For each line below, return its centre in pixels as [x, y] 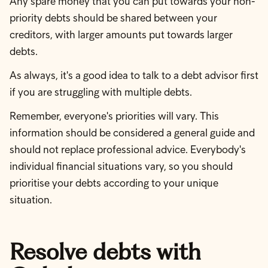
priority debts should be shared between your [113, 18]
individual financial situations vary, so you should [121, 166]
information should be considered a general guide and [132, 133]
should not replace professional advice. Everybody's [128, 150]
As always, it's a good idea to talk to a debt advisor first [134, 75]
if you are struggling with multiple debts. [101, 92]
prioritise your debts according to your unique [114, 183]
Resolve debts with [105, 251]
